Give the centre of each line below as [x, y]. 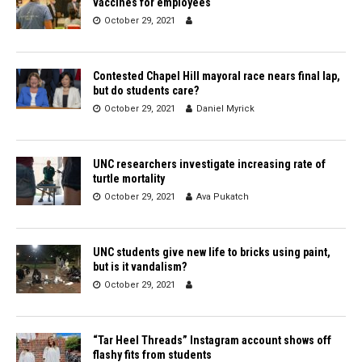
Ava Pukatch [223, 196]
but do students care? [146, 90]
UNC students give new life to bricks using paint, [212, 252]
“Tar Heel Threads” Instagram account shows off [212, 340]
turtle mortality [129, 178]
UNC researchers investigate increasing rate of [209, 164]
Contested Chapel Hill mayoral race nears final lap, [217, 76]
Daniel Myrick [225, 108]
